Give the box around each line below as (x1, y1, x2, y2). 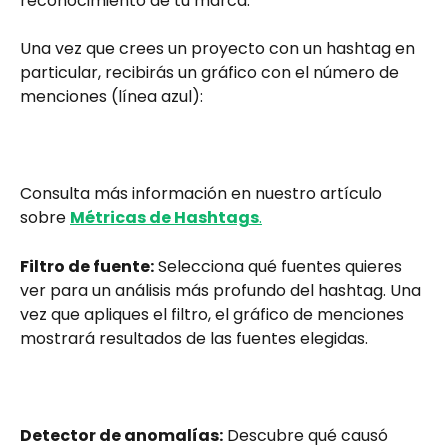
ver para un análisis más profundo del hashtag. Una (20, 278, 425, 302)
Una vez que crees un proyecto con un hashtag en (20, 37, 419, 61)
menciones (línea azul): (20, 85, 203, 109)
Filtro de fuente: (20, 254, 154, 278)
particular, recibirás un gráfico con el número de (20, 61, 403, 85)
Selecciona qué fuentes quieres (154, 254, 406, 278)
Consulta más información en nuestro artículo (20, 182, 386, 206)
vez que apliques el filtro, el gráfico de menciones (20, 302, 408, 326)
